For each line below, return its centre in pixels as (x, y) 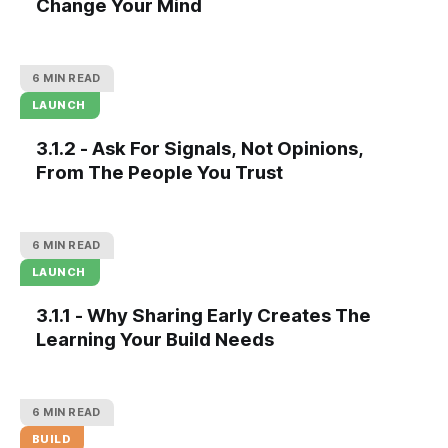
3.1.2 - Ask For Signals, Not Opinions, (200, 147)
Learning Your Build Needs (155, 338)
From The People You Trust (159, 171)
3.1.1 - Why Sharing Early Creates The (203, 314)
